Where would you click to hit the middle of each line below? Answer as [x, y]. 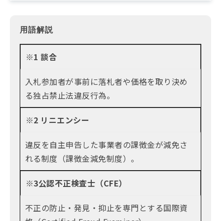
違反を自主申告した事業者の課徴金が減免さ [107, 145]
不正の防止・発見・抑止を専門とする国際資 [107, 208]
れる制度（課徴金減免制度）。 [82, 159]
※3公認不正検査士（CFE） [76, 183]
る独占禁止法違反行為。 [70, 95]
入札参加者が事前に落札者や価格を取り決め [107, 82]
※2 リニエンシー [58, 120]
